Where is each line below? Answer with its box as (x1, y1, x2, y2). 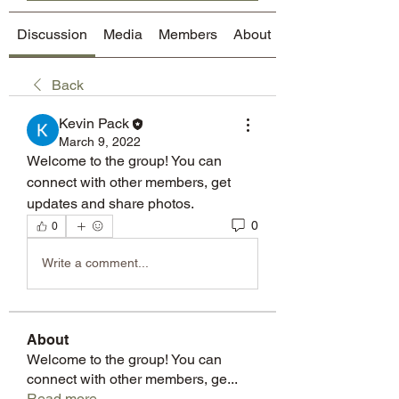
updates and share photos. (27, 194, 194, 212)
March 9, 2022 (59, 134, 141, 149)
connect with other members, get (27, 173, 231, 191)
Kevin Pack (59, 114, 129, 132)
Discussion (17, 25, 87, 43)
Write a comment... (42, 256, 149, 271)
